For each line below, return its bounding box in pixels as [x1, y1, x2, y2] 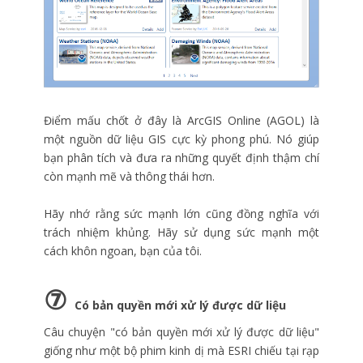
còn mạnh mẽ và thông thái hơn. [44, 169, 215, 185]
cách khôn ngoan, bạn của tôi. [44, 243, 202, 259]
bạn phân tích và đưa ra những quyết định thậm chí [44, 150, 319, 166]
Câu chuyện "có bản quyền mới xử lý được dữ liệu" [44, 324, 319, 340]
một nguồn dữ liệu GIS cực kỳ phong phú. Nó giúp [44, 131, 319, 147]
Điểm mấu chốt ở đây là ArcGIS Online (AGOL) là [44, 113, 319, 129]
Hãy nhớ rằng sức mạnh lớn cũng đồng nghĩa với [44, 206, 319, 222]
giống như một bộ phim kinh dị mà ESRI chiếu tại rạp [44, 343, 319, 359]
